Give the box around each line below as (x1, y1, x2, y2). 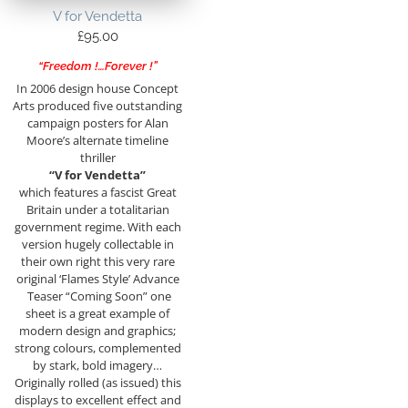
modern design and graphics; (19, 321, 176, 339)
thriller (79, 148, 116, 166)
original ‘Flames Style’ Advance (15, 270, 179, 287)
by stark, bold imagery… (33, 356, 162, 373)
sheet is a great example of (25, 304, 169, 321)
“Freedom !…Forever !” (37, 59, 158, 74)
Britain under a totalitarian (25, 200, 169, 218)
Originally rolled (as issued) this (14, 373, 181, 391)
